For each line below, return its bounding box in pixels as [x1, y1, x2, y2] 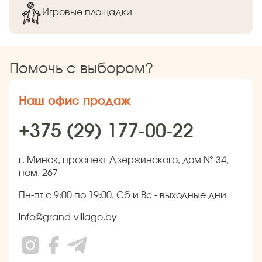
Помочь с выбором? [9, 61, 153, 76]
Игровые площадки [42, 8, 132, 18]
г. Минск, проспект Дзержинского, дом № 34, [19, 155, 229, 165]
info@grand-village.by [19, 212, 117, 222]
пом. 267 [19, 168, 58, 178]
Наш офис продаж [19, 95, 130, 107]
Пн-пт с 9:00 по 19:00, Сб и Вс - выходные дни [19, 190, 226, 200]
